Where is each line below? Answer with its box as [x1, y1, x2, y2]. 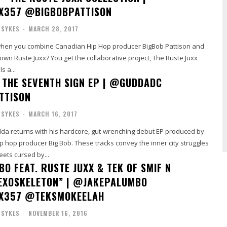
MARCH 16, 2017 [28, 109, 78, 119]
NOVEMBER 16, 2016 [28, 209, 88, 218]
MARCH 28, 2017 [28, 24, 79, 33]
